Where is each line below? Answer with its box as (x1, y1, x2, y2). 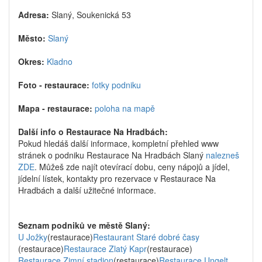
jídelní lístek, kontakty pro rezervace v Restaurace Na (18, 173, 216, 184)
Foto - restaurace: (18, 79, 89, 91)
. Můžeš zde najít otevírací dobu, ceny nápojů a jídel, (35, 161, 230, 173)
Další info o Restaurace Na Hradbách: (18, 126, 168, 137)
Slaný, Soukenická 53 (49, 9, 131, 20)
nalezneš (206, 149, 239, 161)
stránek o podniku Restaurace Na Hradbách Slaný (18, 149, 206, 161)
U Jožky (18, 231, 47, 243)
